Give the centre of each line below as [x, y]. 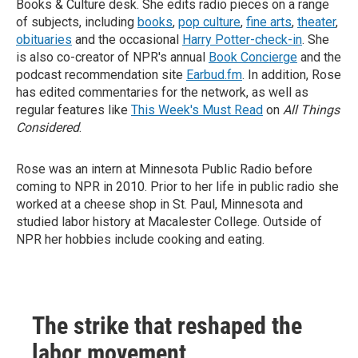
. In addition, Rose [292, 75]
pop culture [209, 22]
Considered [48, 127]
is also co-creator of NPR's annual [112, 57]
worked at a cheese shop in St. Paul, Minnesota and [159, 204]
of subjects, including [77, 22]
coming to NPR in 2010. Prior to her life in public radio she [177, 187]
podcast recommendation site [101, 75]
